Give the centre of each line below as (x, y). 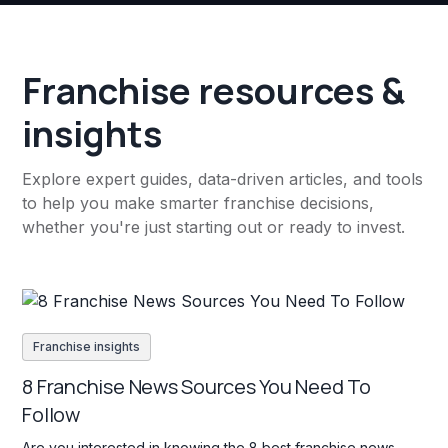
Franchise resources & (214, 91)
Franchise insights (87, 346)
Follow (51, 414)
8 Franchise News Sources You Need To (196, 386)
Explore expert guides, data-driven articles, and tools (223, 179)
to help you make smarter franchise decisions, (198, 203)
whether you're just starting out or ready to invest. (214, 227)
